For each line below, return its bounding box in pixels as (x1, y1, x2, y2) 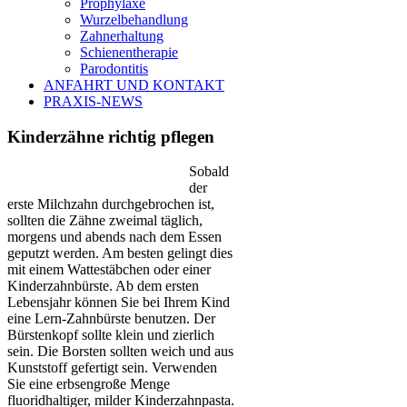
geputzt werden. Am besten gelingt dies (7, 245, 233, 262)
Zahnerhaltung (80, 28, 164, 44)
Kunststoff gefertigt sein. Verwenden (7, 360, 217, 376)
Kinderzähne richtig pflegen (7, 126, 214, 146)
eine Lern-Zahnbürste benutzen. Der (7, 311, 215, 327)
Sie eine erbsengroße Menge (7, 376, 170, 392)
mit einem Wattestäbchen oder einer (7, 262, 211, 278)
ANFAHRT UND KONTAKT (44, 77, 224, 93)
